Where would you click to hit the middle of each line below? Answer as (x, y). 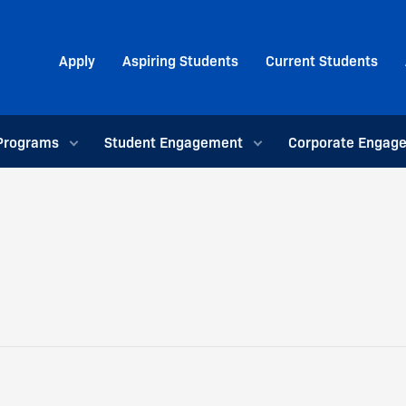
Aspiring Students (180, 59)
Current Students (322, 59)
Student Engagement (173, 141)
